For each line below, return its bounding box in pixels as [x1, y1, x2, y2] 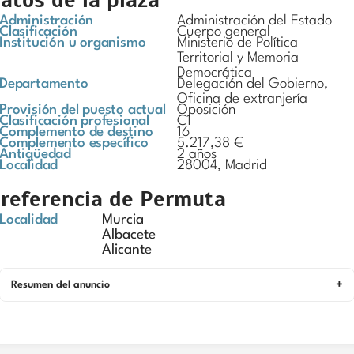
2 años [177, 148, 217, 161]
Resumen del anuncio [11, 280, 110, 290]
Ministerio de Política [177, 36, 298, 50]
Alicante [102, 243, 152, 257]
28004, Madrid [177, 159, 267, 172]
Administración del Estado [177, 14, 332, 28]
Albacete [102, 228, 156, 242]
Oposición [177, 104, 235, 117]
